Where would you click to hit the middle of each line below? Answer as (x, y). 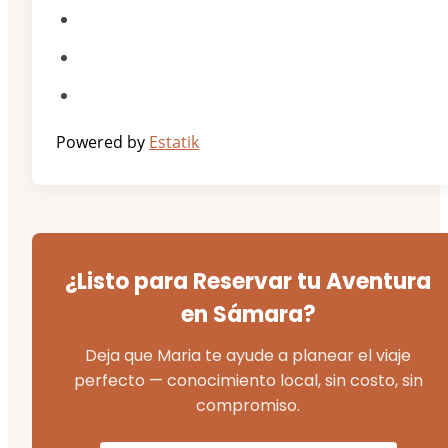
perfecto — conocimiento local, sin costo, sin (248, 381)
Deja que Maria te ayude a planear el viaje (248, 356)
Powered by (102, 142)
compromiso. (248, 406)
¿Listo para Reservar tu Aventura (248, 282)
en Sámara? (248, 315)
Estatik (174, 142)
